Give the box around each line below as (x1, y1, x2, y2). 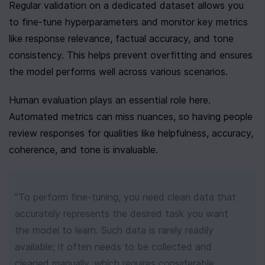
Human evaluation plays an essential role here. (9, 94, 211, 106)
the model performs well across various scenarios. (9, 66, 228, 77)
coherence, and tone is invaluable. (9, 144, 158, 156)
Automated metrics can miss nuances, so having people (9, 111, 253, 122)
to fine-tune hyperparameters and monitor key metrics (9, 16, 248, 28)
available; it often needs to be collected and (15, 241, 212, 253)
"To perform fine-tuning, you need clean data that (15, 191, 236, 203)
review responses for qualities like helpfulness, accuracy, (9, 127, 253, 139)
